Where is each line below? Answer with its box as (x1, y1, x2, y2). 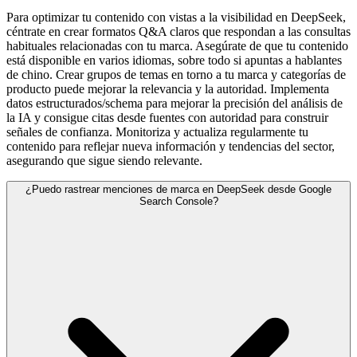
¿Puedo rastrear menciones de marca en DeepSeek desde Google (25, 183, 331, 195)
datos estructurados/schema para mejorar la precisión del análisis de (6, 96, 343, 110)
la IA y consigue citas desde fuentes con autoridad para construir (6, 111, 328, 124)
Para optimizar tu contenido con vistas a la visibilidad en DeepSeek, (6, 10, 346, 24)
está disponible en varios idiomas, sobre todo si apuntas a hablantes (6, 53, 342, 67)
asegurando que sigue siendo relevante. (6, 154, 202, 167)
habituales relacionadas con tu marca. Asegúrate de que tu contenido (6, 39, 348, 53)
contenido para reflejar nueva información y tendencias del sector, (6, 139, 335, 153)
